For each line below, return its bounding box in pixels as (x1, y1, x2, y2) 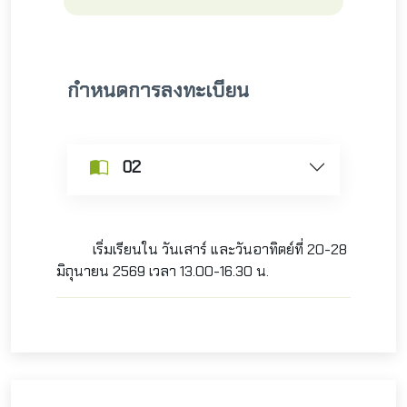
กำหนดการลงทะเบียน (67, 77, 249, 104)
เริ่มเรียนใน (56, 240, 162, 259)
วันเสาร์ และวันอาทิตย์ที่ (162, 240, 307, 259)
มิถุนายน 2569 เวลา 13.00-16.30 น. (56, 262, 269, 281)
